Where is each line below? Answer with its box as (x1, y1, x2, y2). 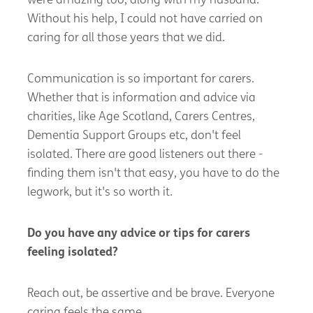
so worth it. (110, 186, 174, 198)
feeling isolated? (27, 246, 118, 259)
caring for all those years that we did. (27, 31, 226, 44)
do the (242, 167, 279, 180)
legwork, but (27, 186, 95, 198)
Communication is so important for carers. (27, 73, 254, 85)
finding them (27, 167, 99, 180)
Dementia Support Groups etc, (27, 129, 191, 142)
